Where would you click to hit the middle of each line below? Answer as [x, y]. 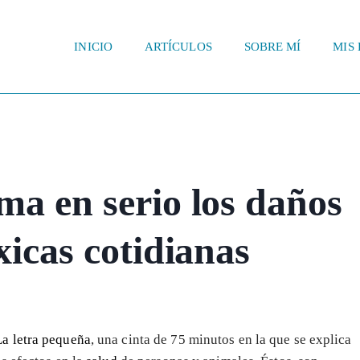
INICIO [93, 47]
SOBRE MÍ [272, 47]
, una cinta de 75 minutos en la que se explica [221, 339]
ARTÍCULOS [178, 47]
